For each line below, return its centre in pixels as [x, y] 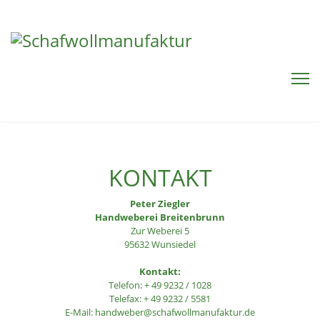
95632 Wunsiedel [160, 244]
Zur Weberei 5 [160, 231]
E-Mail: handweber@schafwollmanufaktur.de [160, 312]
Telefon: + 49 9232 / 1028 [160, 285]
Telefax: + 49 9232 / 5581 [160, 299]
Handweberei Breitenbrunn [160, 217]
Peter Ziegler [160, 204]
